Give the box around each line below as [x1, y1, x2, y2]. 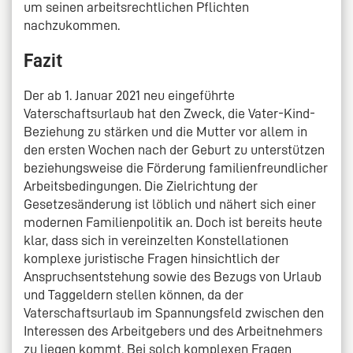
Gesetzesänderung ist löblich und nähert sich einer [24, 196, 316, 211]
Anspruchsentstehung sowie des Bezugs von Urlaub [24, 269, 321, 284]
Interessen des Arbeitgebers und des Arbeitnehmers [24, 323, 322, 338]
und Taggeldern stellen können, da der [24, 287, 243, 302]
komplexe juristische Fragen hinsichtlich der [24, 251, 280, 266]
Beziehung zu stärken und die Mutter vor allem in [24, 124, 307, 139]
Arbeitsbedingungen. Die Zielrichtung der [24, 178, 258, 193]
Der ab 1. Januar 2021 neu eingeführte [24, 87, 235, 102]
